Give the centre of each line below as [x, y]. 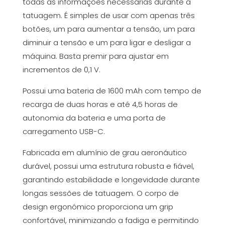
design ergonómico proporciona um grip [98, 207]
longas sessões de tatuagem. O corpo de [100, 193]
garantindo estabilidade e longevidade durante [111, 180]
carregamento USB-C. [64, 131]
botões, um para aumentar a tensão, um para [108, 29]
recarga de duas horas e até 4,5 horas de [100, 104]
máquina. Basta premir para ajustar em [95, 56]
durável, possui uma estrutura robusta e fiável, [108, 166]
